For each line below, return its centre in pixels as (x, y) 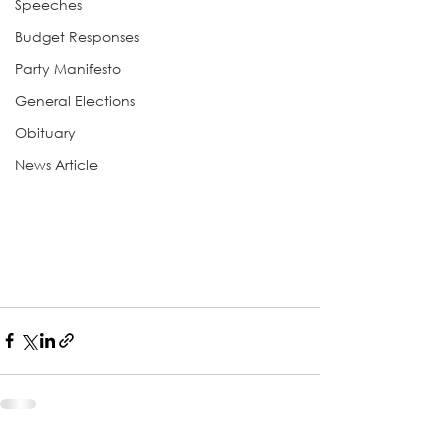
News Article (56, 164)
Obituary (45, 132)
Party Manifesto (68, 68)
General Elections (75, 100)
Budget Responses (77, 36)
